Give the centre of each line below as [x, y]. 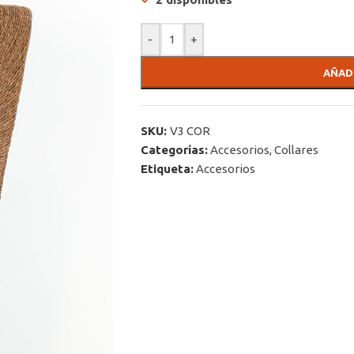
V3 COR [190, 131]
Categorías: [174, 150]
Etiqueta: [167, 169]
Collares [296, 150]
